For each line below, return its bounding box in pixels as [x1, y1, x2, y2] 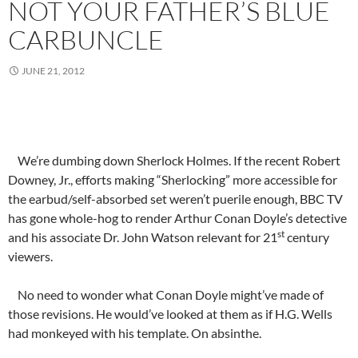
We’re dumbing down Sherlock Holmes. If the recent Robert [18, 152, 340, 168]
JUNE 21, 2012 [22, 64, 85, 77]
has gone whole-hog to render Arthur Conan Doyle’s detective [8, 209, 347, 225]
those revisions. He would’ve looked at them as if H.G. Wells [8, 305, 332, 321]
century [284, 229, 329, 245]
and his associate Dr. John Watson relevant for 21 [8, 229, 277, 245]
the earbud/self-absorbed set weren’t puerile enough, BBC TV [8, 190, 343, 206]
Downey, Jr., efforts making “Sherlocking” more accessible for [8, 171, 337, 187]
